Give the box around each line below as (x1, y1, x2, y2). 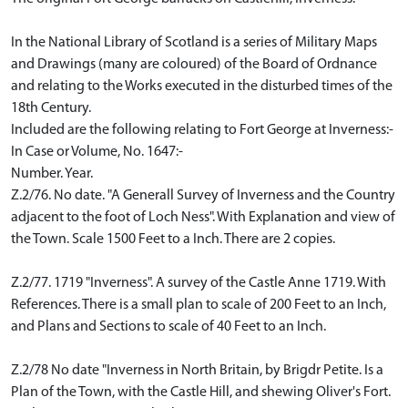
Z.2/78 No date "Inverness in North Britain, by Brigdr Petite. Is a (11, 363, 383, 378)
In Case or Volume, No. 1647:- (11, 145, 183, 159)
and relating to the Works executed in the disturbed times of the (11, 79, 393, 94)
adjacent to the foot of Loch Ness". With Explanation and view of (11, 210, 395, 225)
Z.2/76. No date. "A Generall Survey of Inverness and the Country (11, 189, 395, 203)
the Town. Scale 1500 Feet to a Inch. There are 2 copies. (11, 232, 335, 247)
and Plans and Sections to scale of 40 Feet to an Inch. (11, 320, 326, 334)
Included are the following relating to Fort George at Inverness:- (11, 123, 393, 138)
